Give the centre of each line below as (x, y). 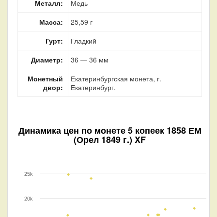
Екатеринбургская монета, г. (116, 79)
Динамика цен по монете (73, 131)
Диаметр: (47, 60)
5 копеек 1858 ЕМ (164, 131)
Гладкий (84, 41)
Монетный (45, 79)
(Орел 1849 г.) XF (110, 140)
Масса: (51, 22)
